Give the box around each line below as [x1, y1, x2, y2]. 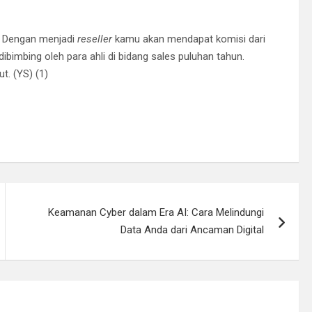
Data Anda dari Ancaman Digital [120, 224, 265, 237]
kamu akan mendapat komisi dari [112, 33, 265, 46]
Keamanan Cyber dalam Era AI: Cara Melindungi [48, 206, 265, 219]
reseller [77, 33, 112, 46]
